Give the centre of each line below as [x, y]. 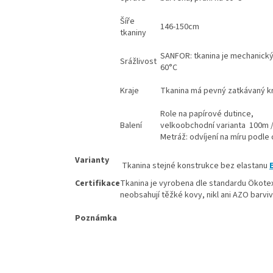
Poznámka [96, 218]
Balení [131, 125]
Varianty [92, 160]
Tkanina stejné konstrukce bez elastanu [195, 165]
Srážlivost [138, 61]
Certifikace [97, 183]
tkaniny [133, 33]
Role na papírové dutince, [207, 114]
